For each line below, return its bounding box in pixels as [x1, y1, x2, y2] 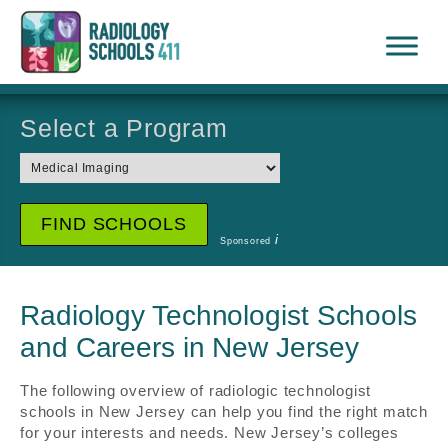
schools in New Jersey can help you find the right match [20, 403, 428, 420]
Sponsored [220, 236, 275, 246]
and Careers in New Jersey [20, 332, 359, 363]
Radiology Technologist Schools [20, 300, 417, 331]
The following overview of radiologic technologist [20, 382, 372, 399]
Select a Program [20, 114, 228, 142]
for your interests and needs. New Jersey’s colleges [20, 424, 399, 441]
